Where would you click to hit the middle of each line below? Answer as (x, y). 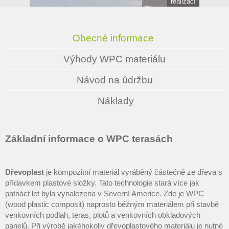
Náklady (116, 101)
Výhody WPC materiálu (114, 59)
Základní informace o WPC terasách (89, 139)
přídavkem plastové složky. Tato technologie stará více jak (102, 183)
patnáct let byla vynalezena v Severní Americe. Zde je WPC (105, 193)
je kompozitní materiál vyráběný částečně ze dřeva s (133, 172)
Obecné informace (113, 38)
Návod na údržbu (114, 80)
